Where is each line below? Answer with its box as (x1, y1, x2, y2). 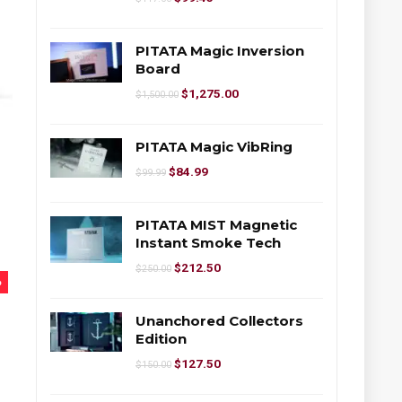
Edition (135, 329, 187, 347)
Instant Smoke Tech (135, 233, 281, 251)
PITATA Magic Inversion (135, 41, 304, 59)
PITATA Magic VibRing (135, 137, 293, 155)
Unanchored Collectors (135, 311, 303, 329)
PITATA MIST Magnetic (135, 215, 297, 233)
